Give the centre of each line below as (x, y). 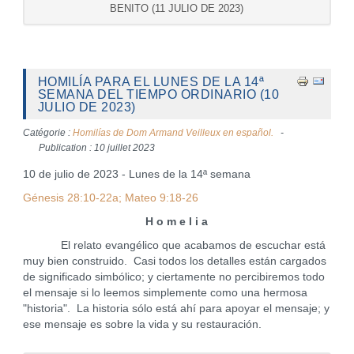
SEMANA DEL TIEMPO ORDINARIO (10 (158, 94)
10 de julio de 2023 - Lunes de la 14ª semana (136, 174)
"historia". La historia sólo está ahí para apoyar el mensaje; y (176, 309)
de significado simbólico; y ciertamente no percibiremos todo (173, 277)
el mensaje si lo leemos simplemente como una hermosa (165, 293)
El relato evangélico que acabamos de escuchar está (174, 245)
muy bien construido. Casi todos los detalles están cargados (174, 261)
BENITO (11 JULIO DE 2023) (177, 8)
